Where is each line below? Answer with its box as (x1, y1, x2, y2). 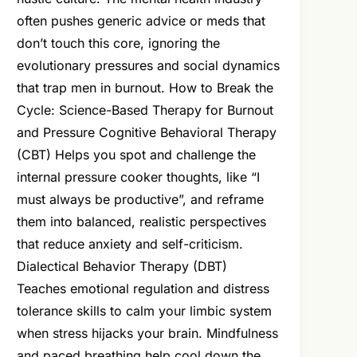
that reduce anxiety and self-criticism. (17, 236, 244, 253)
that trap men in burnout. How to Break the (17, 80, 274, 96)
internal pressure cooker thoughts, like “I (17, 169, 261, 186)
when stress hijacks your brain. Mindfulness (17, 325, 279, 342)
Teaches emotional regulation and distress (17, 280, 270, 297)
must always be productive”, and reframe (17, 191, 265, 208)
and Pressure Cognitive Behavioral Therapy (17, 124, 277, 141)
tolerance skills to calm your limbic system (17, 303, 273, 320)
